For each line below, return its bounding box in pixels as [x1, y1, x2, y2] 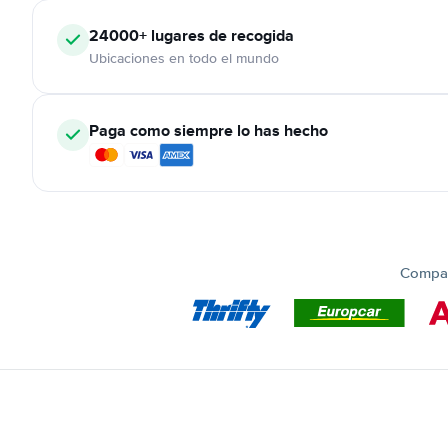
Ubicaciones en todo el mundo [89, 50, 279, 67]
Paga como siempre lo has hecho [89, 119, 328, 142]
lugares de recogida [147, 24, 294, 47]
